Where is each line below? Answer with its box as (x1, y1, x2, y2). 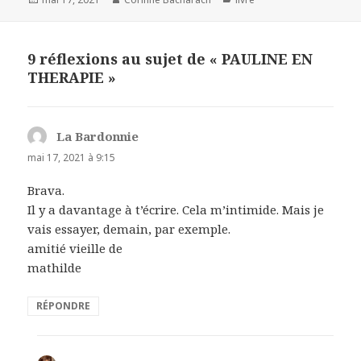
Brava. (27, 181, 65, 198)
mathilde (27, 259, 82, 276)
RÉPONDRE (36, 298, 91, 313)
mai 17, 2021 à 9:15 (27, 150, 116, 164)
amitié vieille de (27, 239, 123, 256)
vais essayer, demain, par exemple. (27, 220, 231, 237)
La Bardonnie (56, 127, 139, 144)
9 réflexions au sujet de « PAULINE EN (27, 48, 313, 68)
